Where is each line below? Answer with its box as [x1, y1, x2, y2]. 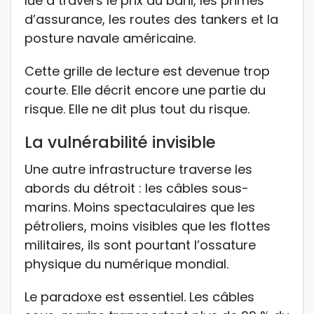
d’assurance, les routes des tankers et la [25, 11, 278, 29]
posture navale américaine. [25, 29, 196, 48]
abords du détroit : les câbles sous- [25, 179, 249, 198]
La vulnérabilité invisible [25, 131, 216, 154]
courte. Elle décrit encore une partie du [25, 81, 266, 100]
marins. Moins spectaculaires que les [25, 198, 255, 217]
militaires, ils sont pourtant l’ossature [25, 236, 256, 254]
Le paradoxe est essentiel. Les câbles [25, 288, 254, 306]
